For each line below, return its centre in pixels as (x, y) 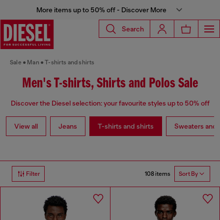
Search (133, 29)
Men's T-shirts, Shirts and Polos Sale (110, 84)
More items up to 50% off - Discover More (101, 10)
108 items (158, 174)
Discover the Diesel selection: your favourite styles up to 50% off (110, 103)
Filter (33, 174)
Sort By (188, 174)
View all (26, 126)
